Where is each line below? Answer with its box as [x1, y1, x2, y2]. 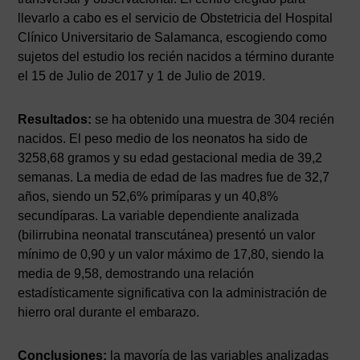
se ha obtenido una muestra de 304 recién [92, 112, 335, 126]
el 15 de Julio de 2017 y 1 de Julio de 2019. [18, 68, 266, 83]
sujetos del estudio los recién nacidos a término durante [18, 49, 335, 63]
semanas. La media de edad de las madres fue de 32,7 [18, 170, 330, 184]
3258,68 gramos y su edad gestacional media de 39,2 [18, 150, 323, 165]
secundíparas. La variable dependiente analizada [18, 208, 300, 223]
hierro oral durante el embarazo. [18, 305, 200, 319]
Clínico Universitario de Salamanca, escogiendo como [18, 30, 328, 44]
